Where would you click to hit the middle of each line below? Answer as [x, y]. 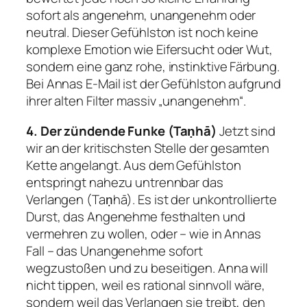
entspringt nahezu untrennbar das [125, 182]
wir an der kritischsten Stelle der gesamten [148, 148]
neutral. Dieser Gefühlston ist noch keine [142, 33]
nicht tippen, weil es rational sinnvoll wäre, [146, 285]
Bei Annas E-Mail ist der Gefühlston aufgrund [153, 84]
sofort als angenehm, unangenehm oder [141, 15]
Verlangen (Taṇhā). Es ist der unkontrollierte [151, 199]
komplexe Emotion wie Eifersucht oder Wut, [149, 50]
